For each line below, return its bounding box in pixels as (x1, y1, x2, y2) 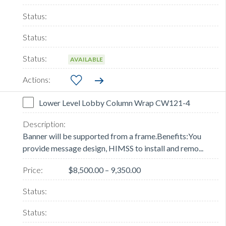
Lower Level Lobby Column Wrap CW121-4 (39, 98, 190, 108)
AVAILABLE (70, 55, 103, 64)
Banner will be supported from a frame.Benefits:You (23, 131, 201, 141)
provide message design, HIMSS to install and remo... (23, 143, 203, 153)
